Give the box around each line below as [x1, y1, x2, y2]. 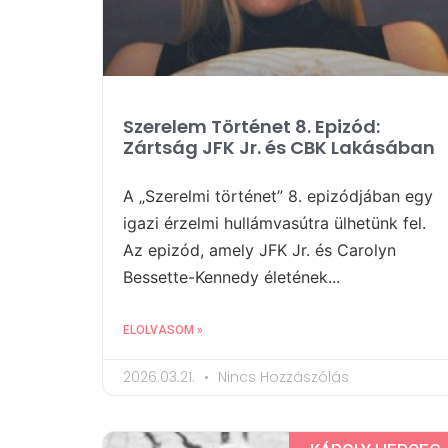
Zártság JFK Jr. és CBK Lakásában [123, 135, 435, 161]
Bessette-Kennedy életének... [123, 267, 340, 288]
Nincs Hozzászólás [214, 367, 349, 388]
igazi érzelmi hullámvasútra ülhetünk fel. [123, 213, 426, 234]
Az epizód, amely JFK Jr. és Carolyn [123, 240, 396, 261]
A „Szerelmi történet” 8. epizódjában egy [123, 186, 433, 207]
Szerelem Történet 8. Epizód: [123, 114, 380, 140]
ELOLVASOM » [123, 323, 203, 338]
